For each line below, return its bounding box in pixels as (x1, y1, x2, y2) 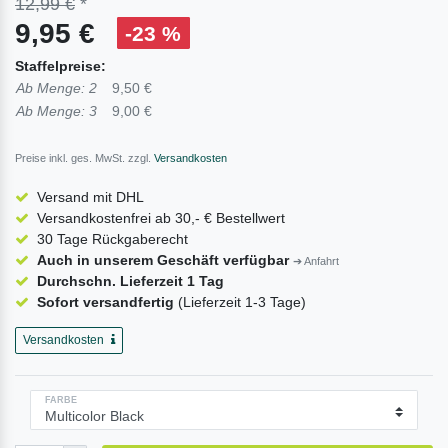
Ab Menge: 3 (16, 102, 97, 119)
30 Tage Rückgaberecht (36, 230, 188, 247)
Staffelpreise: (15, 57, 106, 74)
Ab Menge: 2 (16, 79, 97, 96)
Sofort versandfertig (36, 293, 174, 310)
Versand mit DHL (36, 188, 144, 205)
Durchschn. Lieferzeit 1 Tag (36, 272, 224, 289)
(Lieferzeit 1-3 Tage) (177, 293, 306, 310)
